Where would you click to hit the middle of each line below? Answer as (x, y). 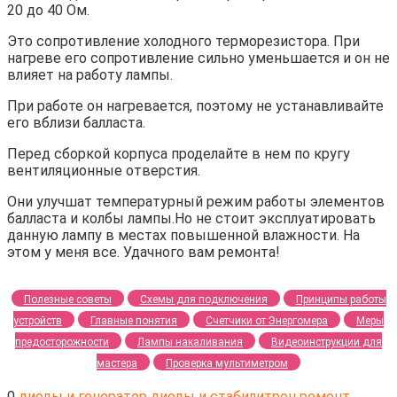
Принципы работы (341, 299)
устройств (38, 320)
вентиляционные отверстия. (104, 170)
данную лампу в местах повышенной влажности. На (183, 235)
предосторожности (62, 342)
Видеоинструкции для (327, 342)
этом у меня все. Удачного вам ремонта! (144, 252)
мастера (117, 363)
